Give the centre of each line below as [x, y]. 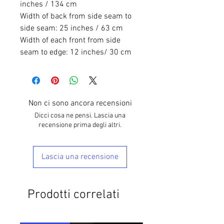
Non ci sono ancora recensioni [80, 103]
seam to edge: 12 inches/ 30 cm [76, 52]
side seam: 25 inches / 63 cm [71, 28]
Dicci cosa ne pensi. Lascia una [80, 115]
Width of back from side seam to [76, 16]
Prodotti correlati [73, 195]
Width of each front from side [70, 40]
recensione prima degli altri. [80, 125]
